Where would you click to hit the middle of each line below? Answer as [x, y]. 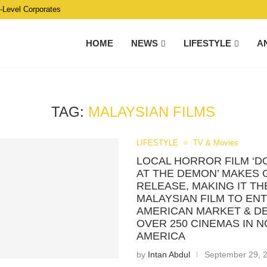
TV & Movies [216, 143]
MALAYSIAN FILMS [152, 112]
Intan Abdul [169, 254]
